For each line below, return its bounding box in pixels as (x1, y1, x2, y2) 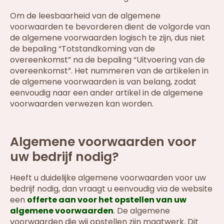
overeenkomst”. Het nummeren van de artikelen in (10, 64, 208, 76)
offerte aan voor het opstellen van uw (27, 194, 186, 206)
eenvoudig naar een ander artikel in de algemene (10, 86, 203, 98)
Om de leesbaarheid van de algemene (10, 9, 160, 21)
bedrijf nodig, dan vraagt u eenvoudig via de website (10, 183, 212, 195)
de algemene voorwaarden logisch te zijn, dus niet (10, 31, 205, 43)
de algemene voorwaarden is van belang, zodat (10, 75, 196, 87)
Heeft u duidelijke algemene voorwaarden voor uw (10, 172, 206, 184)
